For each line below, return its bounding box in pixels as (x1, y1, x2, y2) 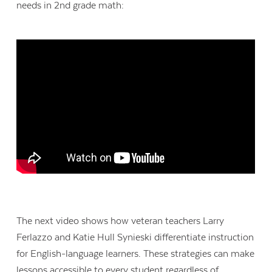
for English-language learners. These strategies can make (16, 248, 255, 259)
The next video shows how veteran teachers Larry (16, 215, 225, 226)
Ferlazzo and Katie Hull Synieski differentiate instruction (16, 231, 254, 243)
